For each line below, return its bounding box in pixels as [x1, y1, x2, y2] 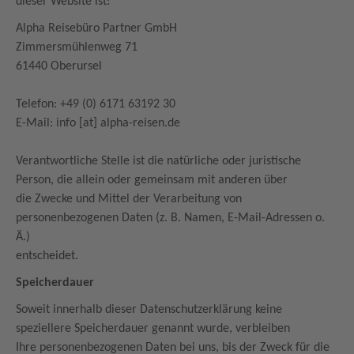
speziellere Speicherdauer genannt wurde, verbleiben [16, 322, 293, 335]
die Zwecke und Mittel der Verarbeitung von [16, 193, 242, 205]
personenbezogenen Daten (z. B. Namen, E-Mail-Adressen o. [16, 212, 325, 224]
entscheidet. [16, 250, 81, 262]
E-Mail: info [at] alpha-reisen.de [16, 117, 183, 130]
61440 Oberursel [16, 60, 105, 73]
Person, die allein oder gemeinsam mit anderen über [16, 174, 291, 186]
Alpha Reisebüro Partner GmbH [16, 22, 180, 35]
